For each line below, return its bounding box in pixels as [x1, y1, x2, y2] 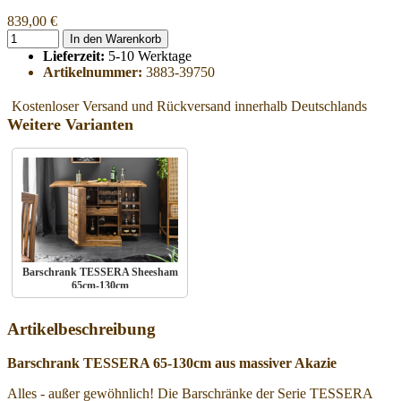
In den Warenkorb [106, 31, 161, 46]
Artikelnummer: [43, 64, 142, 80]
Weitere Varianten [7, 115, 133, 133]
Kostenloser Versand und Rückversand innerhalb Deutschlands [12, 98, 367, 114]
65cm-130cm [71, 278, 129, 292]
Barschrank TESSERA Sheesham [21, 265, 178, 278]
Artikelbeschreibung [7, 319, 156, 338]
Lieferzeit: [43, 47, 108, 64]
